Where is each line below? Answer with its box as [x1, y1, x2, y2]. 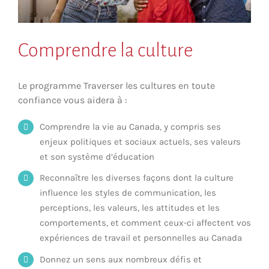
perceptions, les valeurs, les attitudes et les [40, 202, 220, 214]
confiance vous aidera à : [18, 94, 127, 106]
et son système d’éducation [40, 151, 154, 162]
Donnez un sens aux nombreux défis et [40, 253, 202, 265]
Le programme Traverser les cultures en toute [18, 79, 215, 91]
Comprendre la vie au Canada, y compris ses [40, 121, 221, 132]
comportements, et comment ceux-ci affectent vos [40, 217, 251, 229]
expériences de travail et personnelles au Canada [40, 232, 242, 244]
